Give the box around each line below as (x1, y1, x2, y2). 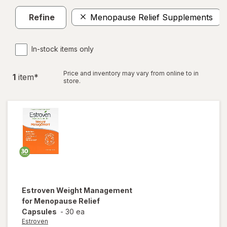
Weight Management (56, 185, 132, 195)
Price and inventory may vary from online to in (63, 69, 199, 77)
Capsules (22, 207, 57, 216)
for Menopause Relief (22, 196, 100, 205)
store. (63, 77, 81, 85)
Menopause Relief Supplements (90, 12, 213, 23)
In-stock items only (31, 44, 94, 53)
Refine (29, 12, 55, 23)
